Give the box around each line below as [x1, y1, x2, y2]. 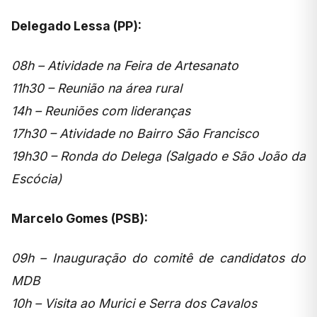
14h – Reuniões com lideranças [11, 103, 190, 118]
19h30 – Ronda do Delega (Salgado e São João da [11, 148, 306, 163]
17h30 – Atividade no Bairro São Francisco [11, 125, 259, 141]
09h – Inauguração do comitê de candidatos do [11, 250, 306, 265]
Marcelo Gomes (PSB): [11, 210, 148, 226]
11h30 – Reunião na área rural [11, 80, 182, 96]
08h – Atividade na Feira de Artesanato [11, 57, 238, 73]
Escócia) [11, 171, 62, 186]
